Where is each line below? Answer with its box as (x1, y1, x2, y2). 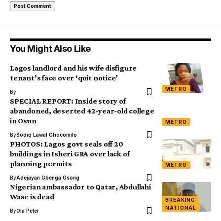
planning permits (10, 159, 72, 168)
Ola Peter (16, 208, 39, 214)
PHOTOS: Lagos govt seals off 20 (10, 140, 123, 148)
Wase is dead (10, 192, 54, 201)
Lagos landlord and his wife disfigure (10, 64, 137, 72)
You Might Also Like (10, 43, 91, 54)
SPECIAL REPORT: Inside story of (10, 97, 126, 105)
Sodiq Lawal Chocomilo (16, 132, 77, 138)
